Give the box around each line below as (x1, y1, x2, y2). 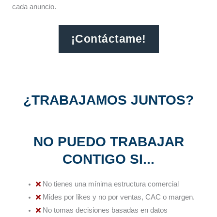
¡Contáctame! (71, 32, 146, 46)
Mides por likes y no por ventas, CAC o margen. (42, 193, 195, 201)
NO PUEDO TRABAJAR (33, 134, 184, 150)
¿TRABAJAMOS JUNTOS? (23, 93, 194, 108)
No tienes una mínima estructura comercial (42, 180, 179, 188)
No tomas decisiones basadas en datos (42, 206, 168, 215)
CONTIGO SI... (62, 152, 155, 167)
